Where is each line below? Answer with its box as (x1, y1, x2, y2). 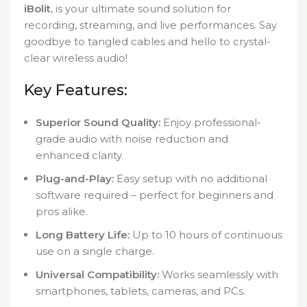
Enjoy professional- (160, 116, 261, 130)
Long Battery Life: (36, 228, 130, 242)
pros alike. (36, 205, 88, 219)
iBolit (24, 2, 51, 16)
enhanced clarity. (36, 149, 123, 162)
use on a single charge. (36, 245, 154, 258)
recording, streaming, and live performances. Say (24, 19, 277, 32)
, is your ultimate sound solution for (51, 2, 231, 16)
